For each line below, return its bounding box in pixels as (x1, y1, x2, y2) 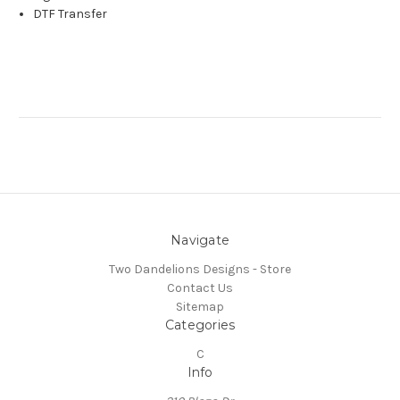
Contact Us (167, 280, 233, 296)
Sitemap (176, 299, 224, 315)
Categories (164, 317, 236, 334)
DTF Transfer (33, 6, 108, 22)
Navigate (171, 232, 229, 249)
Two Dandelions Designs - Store (109, 262, 291, 278)
